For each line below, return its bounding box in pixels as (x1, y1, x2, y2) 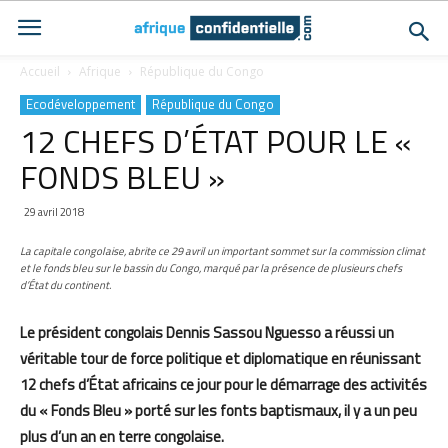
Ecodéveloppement (26, 94, 135, 114)
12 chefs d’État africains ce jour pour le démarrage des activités (20, 373, 427, 396)
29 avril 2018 (24, 204, 84, 220)
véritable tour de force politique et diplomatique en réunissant (20, 347, 421, 370)
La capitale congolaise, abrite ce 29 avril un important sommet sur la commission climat (20, 243, 425, 259)
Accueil (20, 63, 60, 80)
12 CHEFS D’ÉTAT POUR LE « (20, 117, 412, 165)
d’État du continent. (20, 277, 111, 293)
